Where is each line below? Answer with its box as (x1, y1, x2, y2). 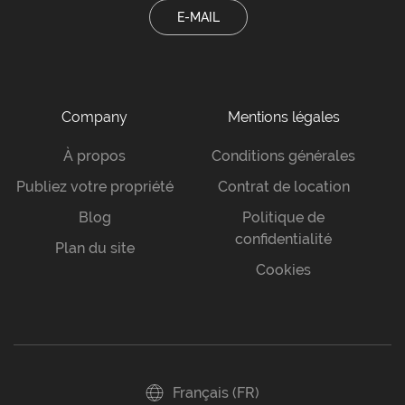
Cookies (256, 260, 311, 278)
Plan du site (54, 239, 135, 257)
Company (61, 108, 127, 126)
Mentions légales (227, 108, 340, 126)
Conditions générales (212, 146, 355, 165)
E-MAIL (176, 9, 220, 24)
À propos (63, 146, 126, 165)
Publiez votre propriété (15, 177, 174, 195)
